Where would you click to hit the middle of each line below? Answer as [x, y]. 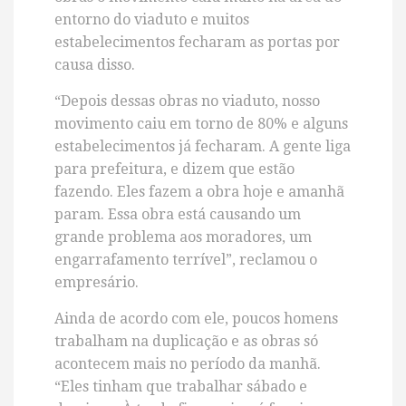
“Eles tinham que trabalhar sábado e [181, 387]
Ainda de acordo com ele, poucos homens [196, 319]
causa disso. [95, 65]
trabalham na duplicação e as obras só [186, 342]
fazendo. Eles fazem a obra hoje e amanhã [199, 192]
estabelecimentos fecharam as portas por [197, 43]
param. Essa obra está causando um [178, 215]
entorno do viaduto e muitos [152, 20]
